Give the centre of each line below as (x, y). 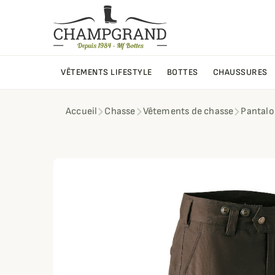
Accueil (82, 112)
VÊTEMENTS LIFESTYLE (107, 72)
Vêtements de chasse (188, 112)
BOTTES (182, 72)
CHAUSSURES (240, 72)
